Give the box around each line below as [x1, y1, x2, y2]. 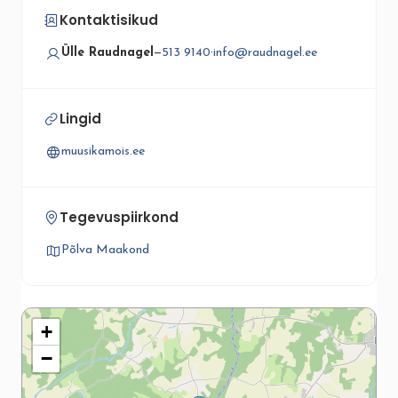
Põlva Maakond [61, 243, 149, 257]
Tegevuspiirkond [60, 208, 179, 227]
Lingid [60, 109, 101, 128]
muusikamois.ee [61, 145, 145, 158]
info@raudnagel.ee [213, 46, 317, 60]
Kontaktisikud [60, 11, 158, 29]
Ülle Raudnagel [61, 46, 154, 60]
